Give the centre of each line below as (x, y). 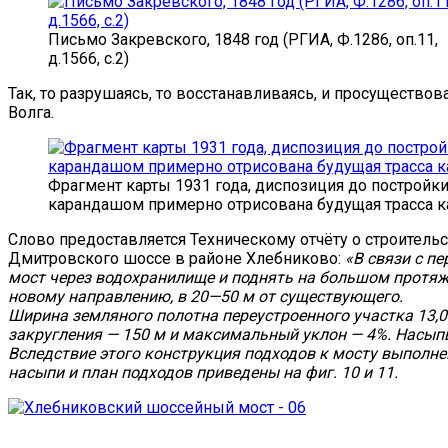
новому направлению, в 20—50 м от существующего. (205, 296)
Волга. (31, 112)
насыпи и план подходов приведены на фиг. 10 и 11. (203, 372)
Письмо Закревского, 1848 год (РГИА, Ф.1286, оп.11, (243, 39)
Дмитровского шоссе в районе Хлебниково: (176, 258)
